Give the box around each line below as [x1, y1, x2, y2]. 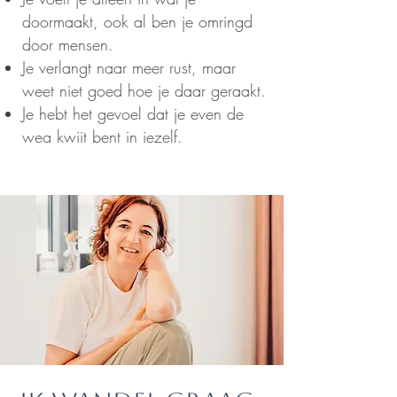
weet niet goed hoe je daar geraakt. [22, 80, 266, 102]
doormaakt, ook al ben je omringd [22, 11, 253, 33]
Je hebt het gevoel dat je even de [22, 103, 244, 125]
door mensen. [22, 34, 113, 56]
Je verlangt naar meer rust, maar [22, 57, 236, 79]
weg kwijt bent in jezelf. [22, 126, 183, 148]
